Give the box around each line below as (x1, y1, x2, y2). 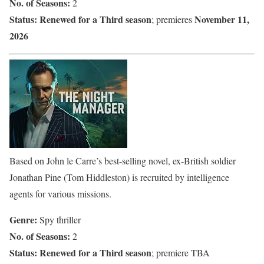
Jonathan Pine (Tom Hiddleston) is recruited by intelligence (9, 170, 229, 183)
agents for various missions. (9, 187, 111, 200)
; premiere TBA (151, 246, 210, 259)
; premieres (151, 12, 194, 25)
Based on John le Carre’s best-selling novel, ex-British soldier (9, 154, 236, 167)
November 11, (194, 12, 249, 26)
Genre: (9, 212, 37, 226)
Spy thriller (37, 213, 81, 226)
